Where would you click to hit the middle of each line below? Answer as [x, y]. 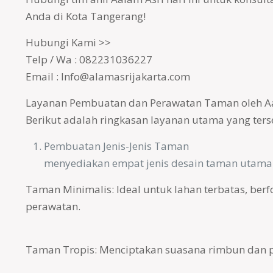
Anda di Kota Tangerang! [85, 16]
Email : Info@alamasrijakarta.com [108, 76]
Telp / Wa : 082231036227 [89, 59]
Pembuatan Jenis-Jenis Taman [116, 146]
